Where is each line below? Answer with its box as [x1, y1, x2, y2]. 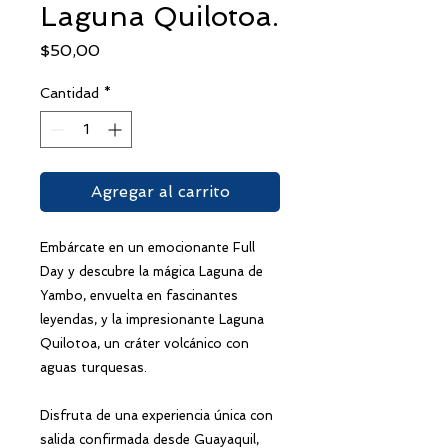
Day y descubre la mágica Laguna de [40, 263, 263, 279]
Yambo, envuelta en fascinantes [40, 287, 238, 303]
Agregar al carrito [90, 181, 230, 201]
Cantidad [40, 84, 99, 101]
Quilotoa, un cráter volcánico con [40, 335, 249, 351]
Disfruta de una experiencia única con [40, 407, 273, 423]
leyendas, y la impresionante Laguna [40, 311, 264, 327]
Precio [99, 39, 149, 59]
